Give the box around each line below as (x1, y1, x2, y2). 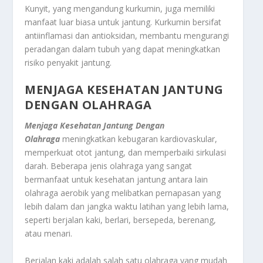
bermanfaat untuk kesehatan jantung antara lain (25, 174, 208, 186)
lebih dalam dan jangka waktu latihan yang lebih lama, (25, 201, 230, 213)
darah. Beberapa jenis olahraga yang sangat (25, 160, 193, 172)
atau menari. (25, 228, 73, 240)
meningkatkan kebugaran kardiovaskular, (60, 133, 218, 145)
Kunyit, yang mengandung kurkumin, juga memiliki (25, 3, 215, 15)
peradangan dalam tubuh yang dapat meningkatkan (25, 43, 221, 55)
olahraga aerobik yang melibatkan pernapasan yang (25, 187, 221, 199)
